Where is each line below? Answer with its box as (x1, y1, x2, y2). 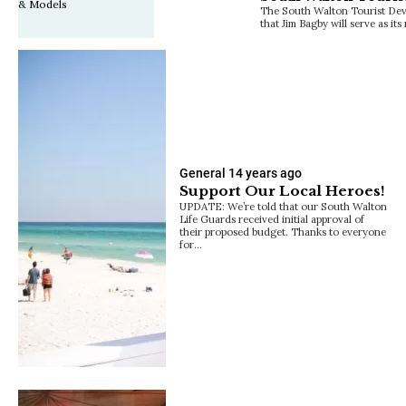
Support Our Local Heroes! (179, 182, 386, 200)
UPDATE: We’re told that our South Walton (179, 199, 388, 214)
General (179, 166, 227, 181)
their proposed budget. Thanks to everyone (179, 225, 387, 239)
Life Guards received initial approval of (179, 212, 365, 227)
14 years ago (228, 166, 303, 181)
